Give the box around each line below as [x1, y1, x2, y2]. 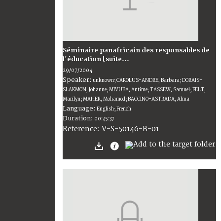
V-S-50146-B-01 [102, 124, 159, 134]
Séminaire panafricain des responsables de [63, 46, 210, 55]
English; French [97, 106, 131, 112]
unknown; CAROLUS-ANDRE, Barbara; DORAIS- [93, 77, 202, 84]
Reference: [63, 125, 102, 134]
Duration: [63, 114, 94, 123]
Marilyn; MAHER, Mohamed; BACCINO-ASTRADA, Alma [63, 96, 189, 103]
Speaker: [63, 76, 93, 84]
